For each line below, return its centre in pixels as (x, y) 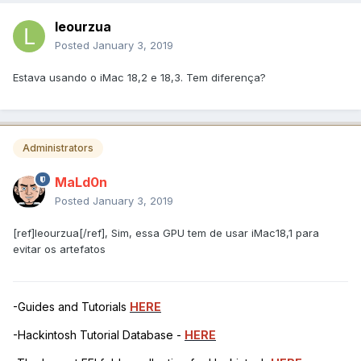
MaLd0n (81, 182)
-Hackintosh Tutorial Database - (99, 334)
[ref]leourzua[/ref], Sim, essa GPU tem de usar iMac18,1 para (166, 232)
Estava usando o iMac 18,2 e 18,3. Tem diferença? (139, 78)
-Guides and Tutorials (71, 306)
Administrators (58, 148)
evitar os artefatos (59, 249)
